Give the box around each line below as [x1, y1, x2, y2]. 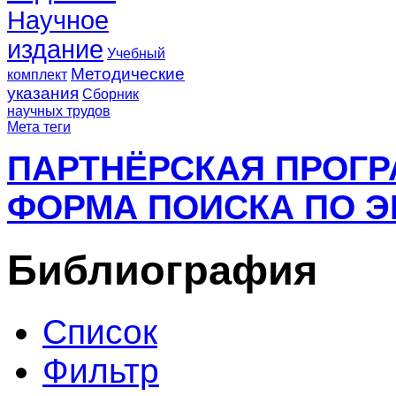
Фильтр [42, 352, 159, 391]
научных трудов [7, 103, 110, 118]
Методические [71, 64, 185, 83]
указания [7, 83, 79, 103]
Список [42, 313, 157, 352]
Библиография [7, 246, 317, 293]
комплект [7, 66, 67, 82]
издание [7, 34, 103, 64]
